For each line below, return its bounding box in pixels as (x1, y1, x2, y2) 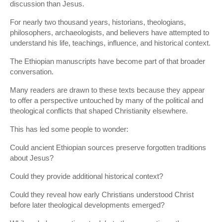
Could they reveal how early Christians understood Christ (10, 190, 194, 199)
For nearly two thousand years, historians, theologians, (10, 18, 186, 26)
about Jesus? (10, 154, 54, 162)
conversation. (10, 67, 54, 76)
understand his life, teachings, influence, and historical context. (10, 39, 211, 47)
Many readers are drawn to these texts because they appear (10, 86, 205, 94)
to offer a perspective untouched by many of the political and (10, 96, 203, 105)
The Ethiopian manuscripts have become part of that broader (10, 57, 205, 65)
